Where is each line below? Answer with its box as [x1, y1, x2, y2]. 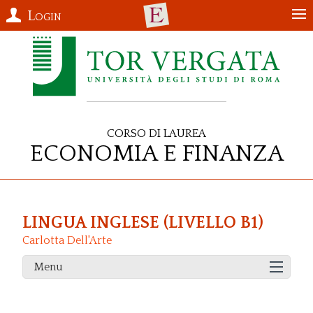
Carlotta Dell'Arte [22, 234, 112, 247]
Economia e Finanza [29, 131, 284, 169]
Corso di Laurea [107, 122, 206, 141]
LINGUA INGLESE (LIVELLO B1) [22, 214, 263, 233]
